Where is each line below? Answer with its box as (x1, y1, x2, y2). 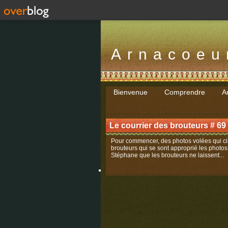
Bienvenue (113, 88, 148, 96)
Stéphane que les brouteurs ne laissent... (111, 152, 224, 159)
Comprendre (164, 88, 205, 96)
